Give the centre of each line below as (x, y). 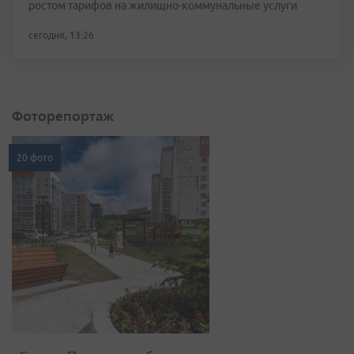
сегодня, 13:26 (61, 35)
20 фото (35, 158)
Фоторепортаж (63, 115)
